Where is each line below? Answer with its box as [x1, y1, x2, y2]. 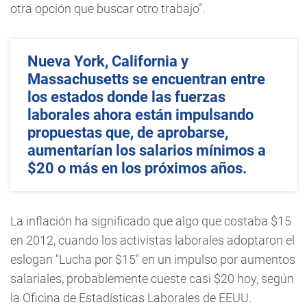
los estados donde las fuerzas [27, 88, 225, 106]
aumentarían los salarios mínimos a [27, 142, 266, 159]
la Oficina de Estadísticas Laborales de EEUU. [10, 291, 251, 305]
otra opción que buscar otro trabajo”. [10, 1, 205, 16]
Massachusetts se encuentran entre [27, 71, 265, 88]
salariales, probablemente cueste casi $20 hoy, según [10, 271, 294, 286]
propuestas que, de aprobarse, [27, 124, 228, 141]
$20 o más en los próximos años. [27, 160, 247, 177]
